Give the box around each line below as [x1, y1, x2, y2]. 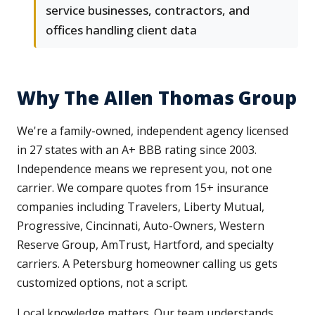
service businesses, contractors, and [46, 2, 250, 19]
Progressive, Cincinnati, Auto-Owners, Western [17, 218, 264, 234]
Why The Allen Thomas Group [17, 85, 297, 111]
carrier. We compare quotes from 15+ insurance [17, 180, 269, 196]
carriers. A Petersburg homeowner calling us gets [17, 256, 278, 272]
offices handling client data [46, 22, 197, 39]
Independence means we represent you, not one [17, 161, 272, 177]
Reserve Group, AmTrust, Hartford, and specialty [17, 237, 274, 253]
